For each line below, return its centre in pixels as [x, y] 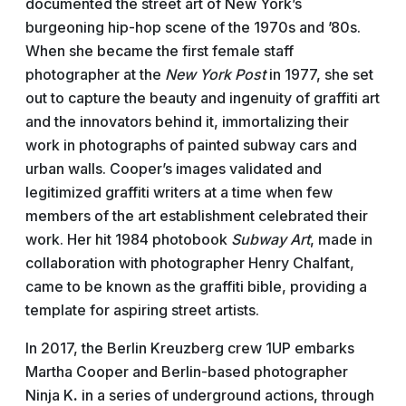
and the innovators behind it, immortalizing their [187, 121]
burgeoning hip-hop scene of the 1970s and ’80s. [193, 27]
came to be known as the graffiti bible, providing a [196, 286]
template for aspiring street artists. [142, 310]
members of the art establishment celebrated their [197, 216]
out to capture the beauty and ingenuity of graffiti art [203, 98]
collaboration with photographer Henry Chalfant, [190, 263]
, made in [341, 239]
